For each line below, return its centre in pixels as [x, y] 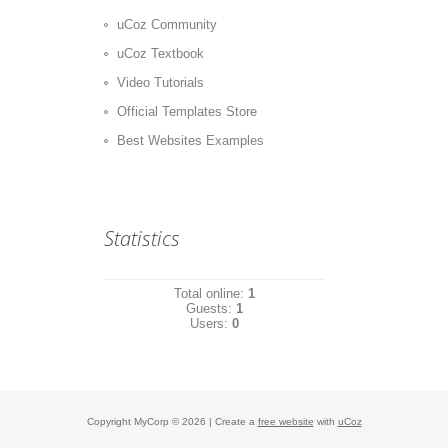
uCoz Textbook [160, 53]
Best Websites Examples [190, 140]
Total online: [210, 293]
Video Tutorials [160, 82]
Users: [210, 323]
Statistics [142, 238]
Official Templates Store [187, 111]
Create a [236, 421]
